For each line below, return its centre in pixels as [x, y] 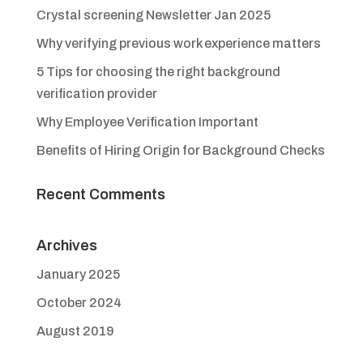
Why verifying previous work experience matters [178, 44]
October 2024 [79, 303]
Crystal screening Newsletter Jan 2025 [153, 15]
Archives [66, 246]
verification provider [96, 94]
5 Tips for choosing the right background [158, 72]
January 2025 [78, 275]
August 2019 [75, 331]
